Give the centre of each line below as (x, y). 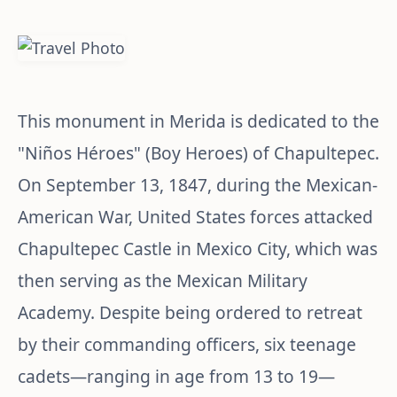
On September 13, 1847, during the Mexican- (198, 185)
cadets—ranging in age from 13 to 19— (176, 376)
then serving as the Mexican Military (163, 280)
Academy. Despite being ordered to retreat (190, 312)
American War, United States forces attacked (195, 217)
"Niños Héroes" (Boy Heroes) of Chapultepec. (198, 153)
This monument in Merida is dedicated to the (198, 121)
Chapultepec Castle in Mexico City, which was (198, 249)
